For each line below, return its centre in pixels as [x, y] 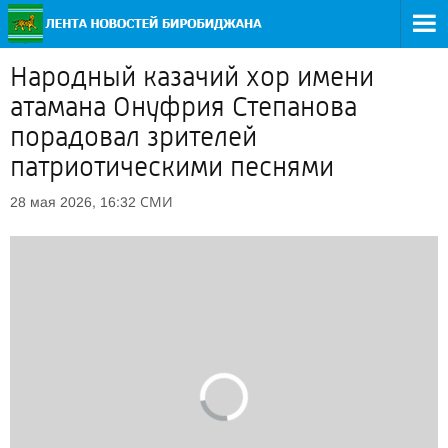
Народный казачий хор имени [192, 77]
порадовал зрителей [133, 137]
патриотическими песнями [172, 167]
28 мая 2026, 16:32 [73, 202]
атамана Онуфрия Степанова [183, 107]
